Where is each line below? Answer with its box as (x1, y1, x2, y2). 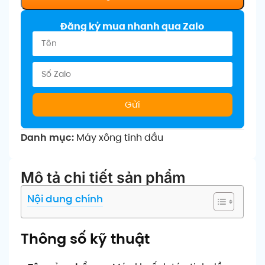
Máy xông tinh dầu (76, 130, 163, 144)
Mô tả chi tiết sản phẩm (21, 168, 186, 186)
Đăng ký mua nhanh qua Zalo (60, 19, 205, 33)
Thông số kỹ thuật (21, 228, 150, 248)
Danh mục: (21, 130, 74, 144)
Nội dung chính (27, 192, 103, 206)
